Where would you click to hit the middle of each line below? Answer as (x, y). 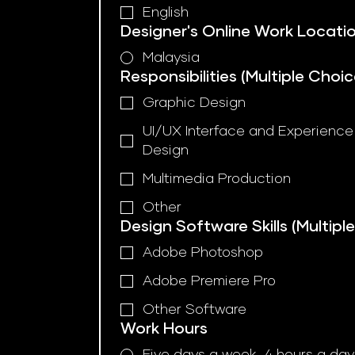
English (165, 12)
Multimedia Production (216, 179)
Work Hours (164, 328)
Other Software (194, 309)
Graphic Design (194, 103)
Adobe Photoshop (202, 252)
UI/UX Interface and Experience (248, 131)
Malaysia (171, 57)
